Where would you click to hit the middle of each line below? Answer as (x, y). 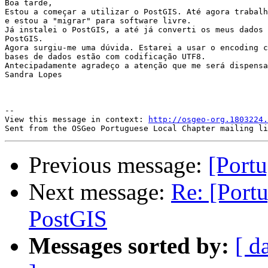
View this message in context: (77, 120)
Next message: (100, 192)
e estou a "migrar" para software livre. (98, 21)
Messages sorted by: (129, 246)
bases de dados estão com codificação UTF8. (105, 57)
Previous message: (118, 165)
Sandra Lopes (33, 75)
